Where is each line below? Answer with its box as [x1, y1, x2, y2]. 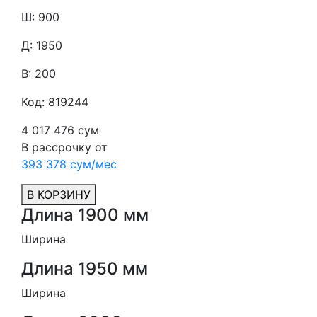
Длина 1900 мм [21, 204, 149, 225]
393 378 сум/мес [21, 157, 117, 171]
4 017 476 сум [21, 123, 99, 137]
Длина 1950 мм [21, 258, 148, 279]
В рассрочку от [21, 140, 108, 154]
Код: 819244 [21, 95, 88, 109]
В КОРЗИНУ [27, 188, 91, 202]
